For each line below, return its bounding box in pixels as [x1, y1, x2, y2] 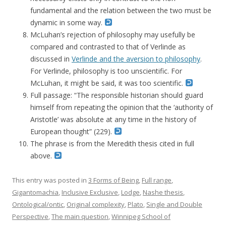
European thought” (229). [30, 127, 114, 136]
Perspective [12, 212, 48, 221]
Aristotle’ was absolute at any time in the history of [30, 115, 196, 124]
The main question [51, 212, 108, 221]
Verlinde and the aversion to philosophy [72, 54, 200, 64]
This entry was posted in [12, 176, 88, 185]
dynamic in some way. [30, 18, 104, 27]
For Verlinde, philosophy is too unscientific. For [30, 66, 182, 76]
